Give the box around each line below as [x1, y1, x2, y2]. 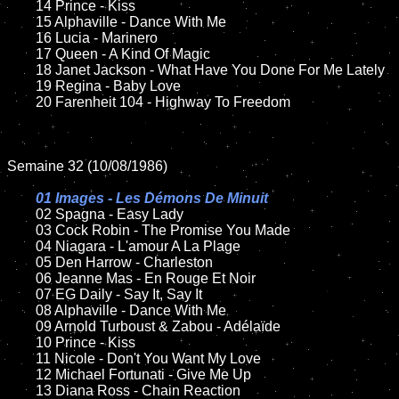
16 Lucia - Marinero [7, 30, 36, 45]
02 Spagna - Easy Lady [36, 207, 183, 222]
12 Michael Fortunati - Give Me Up [7, 367, 36, 382]
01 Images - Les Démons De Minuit [36, 191, 268, 206]
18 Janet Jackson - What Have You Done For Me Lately [7, 62, 36, 77]
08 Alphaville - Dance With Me [7, 303, 36, 318]
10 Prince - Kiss [7, 335, 36, 350]
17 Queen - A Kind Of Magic [7, 46, 36, 61]
